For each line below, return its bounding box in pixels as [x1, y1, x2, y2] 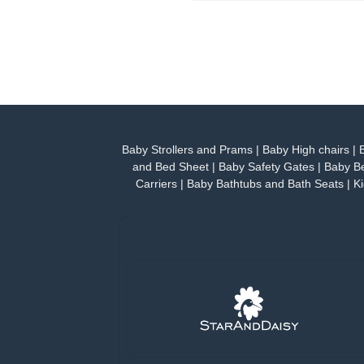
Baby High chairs [262, 144, 349, 157]
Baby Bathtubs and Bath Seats [186, 178, 344, 191]
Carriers [135, 178, 177, 191]
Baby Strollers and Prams [122, 144, 253, 157]
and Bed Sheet [132, 161, 209, 174]
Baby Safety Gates [219, 161, 314, 174]
